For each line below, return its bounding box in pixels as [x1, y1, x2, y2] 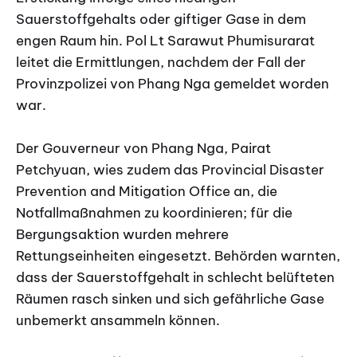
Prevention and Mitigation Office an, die [16, 182, 277, 201]
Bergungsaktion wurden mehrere [16, 226, 229, 244]
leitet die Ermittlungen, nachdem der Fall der [16, 53, 306, 71]
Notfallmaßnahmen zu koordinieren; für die [16, 204, 292, 222]
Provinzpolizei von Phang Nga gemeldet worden [16, 74, 329, 92]
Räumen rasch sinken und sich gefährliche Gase [16, 290, 324, 308]
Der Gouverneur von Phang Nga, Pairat [16, 139, 271, 158]
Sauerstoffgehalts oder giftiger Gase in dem [16, 10, 306, 28]
